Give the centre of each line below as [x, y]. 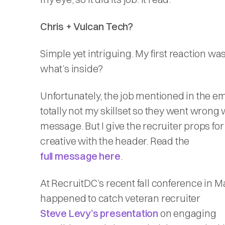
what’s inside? [72, 69]
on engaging [187, 213]
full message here [80, 156]
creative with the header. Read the [115, 141]
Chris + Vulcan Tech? [87, 26]
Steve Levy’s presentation [99, 213]
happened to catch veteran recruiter [120, 198]
